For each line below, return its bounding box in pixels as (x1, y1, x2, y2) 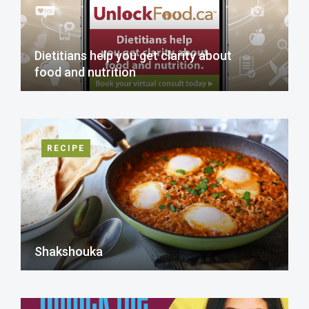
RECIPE (47, 143, 85, 153)
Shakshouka (34, 244, 103, 259)
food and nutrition (34, 65, 136, 79)
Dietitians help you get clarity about (34, 48, 232, 63)
